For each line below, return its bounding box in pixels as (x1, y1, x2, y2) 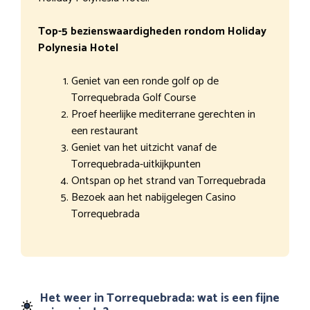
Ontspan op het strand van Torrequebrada (71, 171, 266, 190)
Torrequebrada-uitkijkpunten (71, 154, 201, 174)
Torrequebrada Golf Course (71, 88, 196, 107)
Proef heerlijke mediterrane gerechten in (71, 104, 255, 124)
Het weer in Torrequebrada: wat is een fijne (39, 287, 280, 309)
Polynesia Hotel (38, 38, 118, 57)
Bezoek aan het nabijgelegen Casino (71, 188, 236, 207)
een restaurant (71, 121, 138, 140)
